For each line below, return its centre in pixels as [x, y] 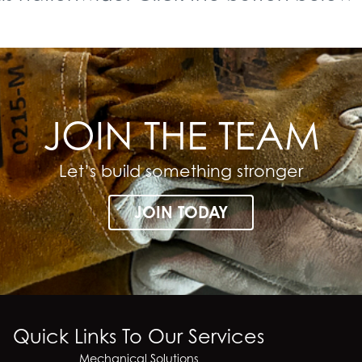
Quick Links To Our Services [139, 337]
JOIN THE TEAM [181, 135]
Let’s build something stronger [181, 170]
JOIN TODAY [181, 213]
